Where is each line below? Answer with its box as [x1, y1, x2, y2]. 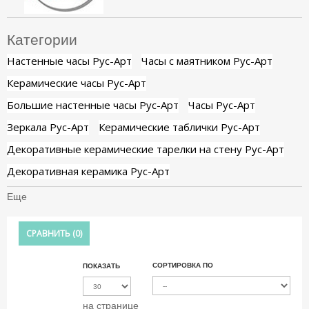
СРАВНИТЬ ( [26, 227, 75, 239]
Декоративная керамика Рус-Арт [7, 163, 170, 178]
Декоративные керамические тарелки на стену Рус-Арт [7, 141, 284, 156]
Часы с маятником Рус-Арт [141, 53, 272, 68]
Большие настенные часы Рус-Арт [7, 97, 179, 112]
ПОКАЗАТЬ [83, 261, 120, 270]
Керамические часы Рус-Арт [7, 75, 146, 90]
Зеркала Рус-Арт [7, 119, 89, 134]
